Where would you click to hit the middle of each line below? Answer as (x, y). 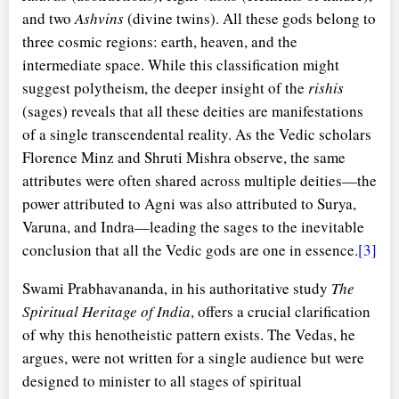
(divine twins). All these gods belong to (250, 18)
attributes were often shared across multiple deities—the (199, 180)
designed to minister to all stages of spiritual (162, 380)
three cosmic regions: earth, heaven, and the (160, 41)
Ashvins (99, 18)
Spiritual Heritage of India (106, 311)
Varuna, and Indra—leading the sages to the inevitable (193, 226)
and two (49, 18)
